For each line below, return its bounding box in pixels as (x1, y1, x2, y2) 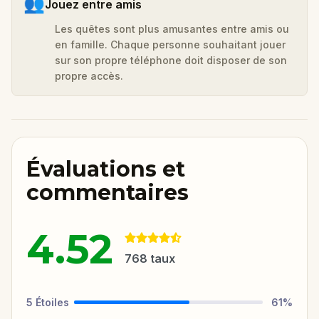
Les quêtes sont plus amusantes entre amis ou (55, 22, 289, 35)
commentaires (26, 179, 189, 206)
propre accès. (55, 69, 123, 82)
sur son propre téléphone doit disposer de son (55, 53, 287, 66)
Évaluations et (26, 155, 185, 182)
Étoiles (36, 296, 69, 308)
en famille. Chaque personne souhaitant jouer (55, 38, 286, 51)
